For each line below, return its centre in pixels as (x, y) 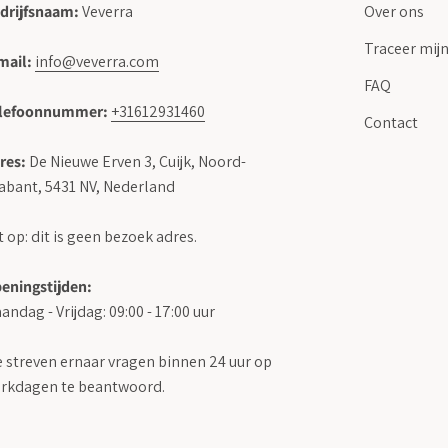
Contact (391, 123)
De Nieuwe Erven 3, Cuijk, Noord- (136, 162)
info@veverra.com (97, 62)
